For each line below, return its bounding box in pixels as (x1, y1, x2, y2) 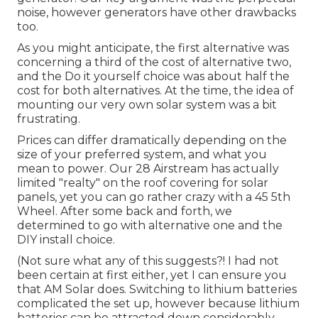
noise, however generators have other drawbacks (17, 5, 296, 19)
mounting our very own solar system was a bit (17, 97, 277, 111)
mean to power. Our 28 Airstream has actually (17, 161, 279, 175)
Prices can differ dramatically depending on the (17, 133, 287, 147)
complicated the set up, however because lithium (17, 296, 300, 310)
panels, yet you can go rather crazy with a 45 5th (17, 190, 290, 204)
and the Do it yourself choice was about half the (17, 69, 290, 83)
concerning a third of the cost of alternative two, (17, 55, 291, 69)
